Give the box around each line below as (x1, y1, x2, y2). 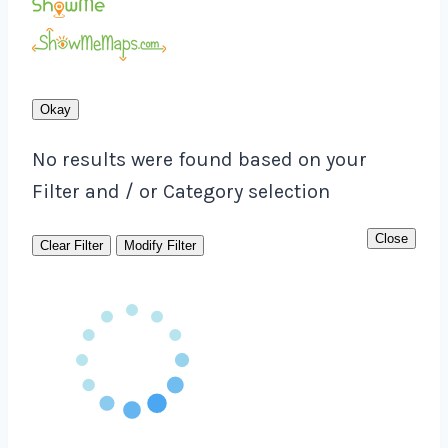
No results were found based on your (32, 148, 367, 172)
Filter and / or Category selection (32, 180, 330, 204)
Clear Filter (40, 238, 103, 254)
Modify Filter (124, 238, 196, 254)
